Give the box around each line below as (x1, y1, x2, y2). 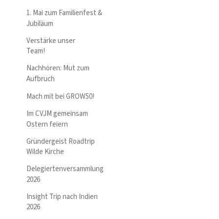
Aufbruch (26, 73, 55, 84)
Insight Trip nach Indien (26, 191, 98, 202)
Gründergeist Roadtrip (26, 136, 95, 147)
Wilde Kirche (26, 147, 64, 157)
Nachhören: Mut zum (26, 63, 89, 74)
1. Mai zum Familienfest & (26, 8, 102, 19)
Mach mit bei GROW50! (26, 91, 94, 102)
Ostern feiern (26, 119, 68, 130)
